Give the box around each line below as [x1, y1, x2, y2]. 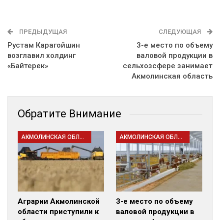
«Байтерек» [7, 61, 48, 70]
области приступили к [18, 207, 99, 216]
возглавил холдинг [7, 51, 76, 60]
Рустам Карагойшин [7, 41, 80, 50]
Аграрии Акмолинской [18, 196, 100, 206]
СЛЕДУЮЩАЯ [159, 28, 202, 35]
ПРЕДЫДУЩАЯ [18, 28, 67, 35]
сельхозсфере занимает [123, 61, 213, 70]
